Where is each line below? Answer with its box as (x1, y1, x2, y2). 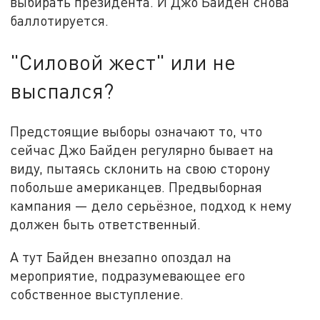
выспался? (10, 77, 114, 104)
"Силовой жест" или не (10, 49, 236, 75)
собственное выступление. (10, 286, 188, 303)
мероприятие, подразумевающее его (10, 267, 246, 284)
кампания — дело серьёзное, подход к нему (10, 197, 292, 214)
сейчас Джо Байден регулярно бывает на (10, 141, 274, 159)
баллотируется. (10, 12, 109, 29)
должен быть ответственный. (10, 216, 201, 233)
